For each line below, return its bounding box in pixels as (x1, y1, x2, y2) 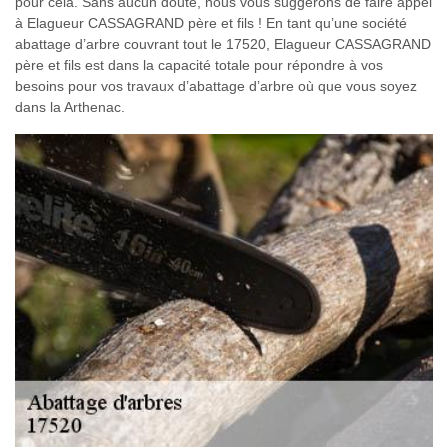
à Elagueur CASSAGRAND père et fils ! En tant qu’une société (15, 15, 407, 32)
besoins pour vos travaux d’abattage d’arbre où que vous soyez (15, 78, 417, 95)
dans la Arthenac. (15, 99, 125, 116)
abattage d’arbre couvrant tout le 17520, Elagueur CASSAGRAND (15, 36, 431, 53)
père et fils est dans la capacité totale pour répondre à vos (15, 57, 383, 74)
